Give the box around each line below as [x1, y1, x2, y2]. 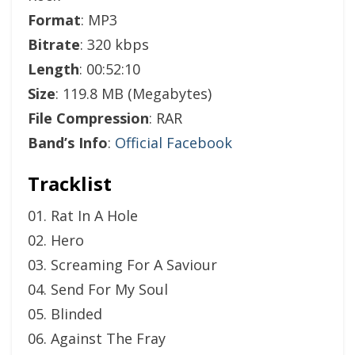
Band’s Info [28, 133, 108, 152]
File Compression [28, 109, 149, 128]
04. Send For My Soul [28, 280, 168, 299]
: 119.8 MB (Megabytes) [55, 84, 212, 103]
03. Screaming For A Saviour [28, 255, 217, 274]
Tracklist [28, 170, 112, 197]
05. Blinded [28, 304, 102, 323]
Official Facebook [115, 133, 232, 152]
